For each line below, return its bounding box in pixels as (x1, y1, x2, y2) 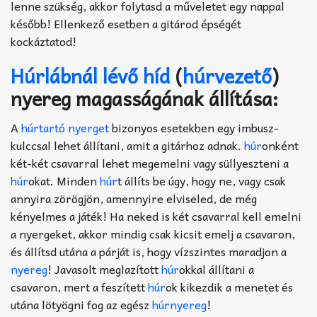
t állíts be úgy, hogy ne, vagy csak (117, 171, 286, 190)
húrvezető (183, 59, 272, 91)
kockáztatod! (11, 31, 76, 50)
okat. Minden (28, 171, 100, 190)
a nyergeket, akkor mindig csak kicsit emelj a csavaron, (11, 224, 295, 243)
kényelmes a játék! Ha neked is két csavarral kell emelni (11, 207, 301, 226)
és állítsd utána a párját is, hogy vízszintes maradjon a (11, 242, 287, 261)
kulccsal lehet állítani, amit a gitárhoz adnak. (11, 136, 244, 155)
